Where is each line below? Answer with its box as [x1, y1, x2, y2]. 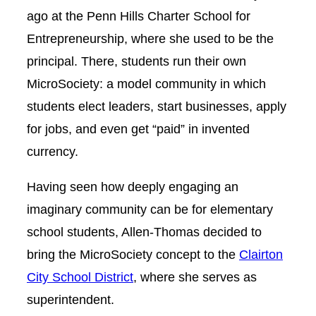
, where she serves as [133, 269, 257, 284]
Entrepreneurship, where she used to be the [27, 30, 274, 46]
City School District [27, 269, 133, 284]
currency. [27, 143, 78, 159]
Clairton [239, 246, 283, 262]
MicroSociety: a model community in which [27, 75, 266, 91]
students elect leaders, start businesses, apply [27, 98, 286, 114]
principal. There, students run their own [27, 53, 246, 68]
